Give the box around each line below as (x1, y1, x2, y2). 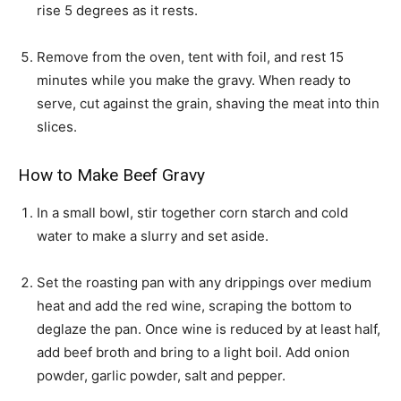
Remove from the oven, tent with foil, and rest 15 (37, 48, 344, 66)
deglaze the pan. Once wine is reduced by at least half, (37, 320, 380, 338)
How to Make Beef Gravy (18, 165, 205, 186)
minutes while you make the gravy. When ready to (37, 72, 351, 90)
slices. (37, 118, 77, 136)
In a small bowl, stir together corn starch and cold (37, 204, 348, 222)
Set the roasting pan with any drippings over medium (37, 274, 371, 292)
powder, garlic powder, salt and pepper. (37, 367, 286, 385)
